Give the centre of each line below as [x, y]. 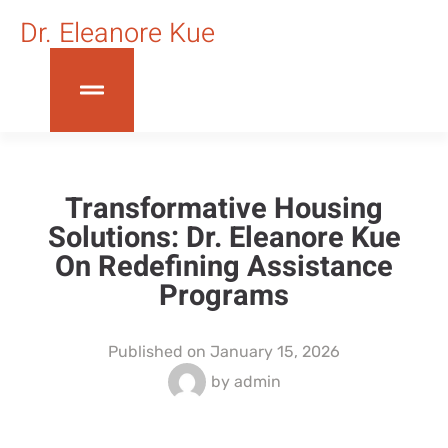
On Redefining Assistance [224, 266]
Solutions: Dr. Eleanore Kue [224, 237]
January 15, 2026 [275, 351]
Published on [157, 351]
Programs [224, 295]
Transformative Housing [224, 208]
